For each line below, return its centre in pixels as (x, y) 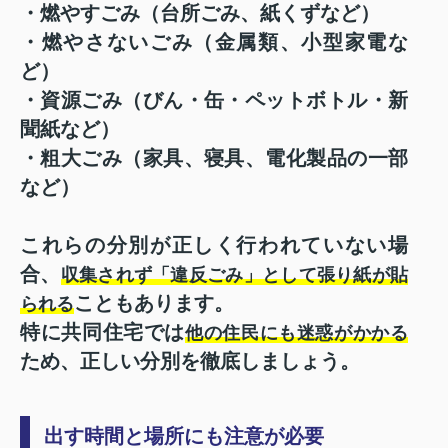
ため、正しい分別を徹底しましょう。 (190, 360)
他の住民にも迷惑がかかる (297, 332)
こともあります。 (154, 302)
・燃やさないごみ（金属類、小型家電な (214, 41)
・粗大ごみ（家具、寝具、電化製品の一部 (214, 157)
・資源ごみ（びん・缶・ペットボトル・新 (214, 99)
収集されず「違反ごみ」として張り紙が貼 (234, 274)
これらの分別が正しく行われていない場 (214, 244)
